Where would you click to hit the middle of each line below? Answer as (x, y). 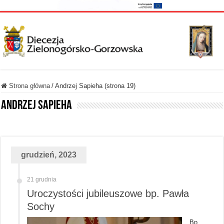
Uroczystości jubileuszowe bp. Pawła (108, 193)
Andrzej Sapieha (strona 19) (95, 85)
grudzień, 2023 (49, 154)
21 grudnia (42, 179)
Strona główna (29, 85)
